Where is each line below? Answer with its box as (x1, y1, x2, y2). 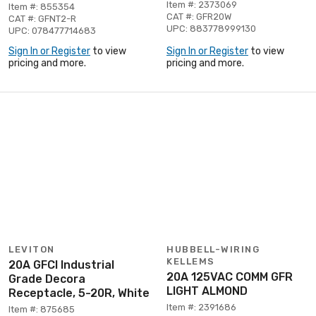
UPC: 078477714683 (8, 25, 96, 36)
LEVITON (8, 243, 55, 255)
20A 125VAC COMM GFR (166, 269, 293, 284)
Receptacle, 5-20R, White (8, 286, 150, 300)
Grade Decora (8, 272, 85, 286)
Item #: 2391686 (166, 301, 236, 312)
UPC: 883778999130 (166, 23, 256, 34)
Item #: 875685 (8, 303, 75, 315)
